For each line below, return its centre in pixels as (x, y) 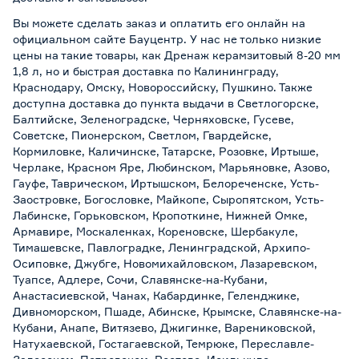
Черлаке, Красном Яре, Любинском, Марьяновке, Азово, (171, 167)
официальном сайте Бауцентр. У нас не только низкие (167, 39)
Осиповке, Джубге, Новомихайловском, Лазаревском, (165, 263)
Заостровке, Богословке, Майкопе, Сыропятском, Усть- (168, 199)
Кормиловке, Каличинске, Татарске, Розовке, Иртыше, (166, 151)
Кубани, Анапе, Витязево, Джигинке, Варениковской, (164, 327)
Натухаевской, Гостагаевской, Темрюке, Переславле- (163, 343)
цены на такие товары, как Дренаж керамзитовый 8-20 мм (177, 55)
